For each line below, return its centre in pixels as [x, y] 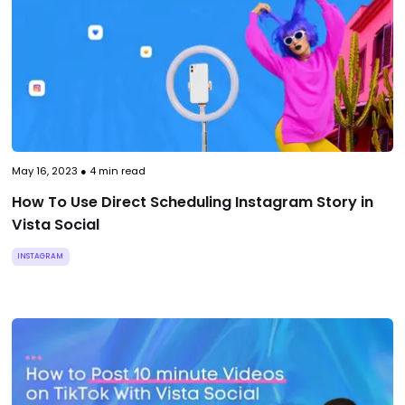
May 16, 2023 [44, 171]
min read [120, 171]
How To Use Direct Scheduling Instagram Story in [192, 202]
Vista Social [55, 225]
